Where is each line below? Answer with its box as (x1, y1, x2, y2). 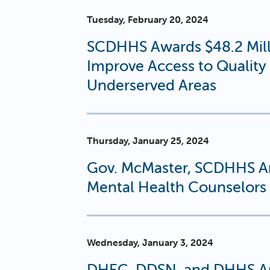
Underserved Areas (87, 75, 216, 94)
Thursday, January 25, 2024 (87, 134, 209, 146)
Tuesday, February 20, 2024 (87, 13, 209, 25)
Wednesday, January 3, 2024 (87, 236, 213, 249)
